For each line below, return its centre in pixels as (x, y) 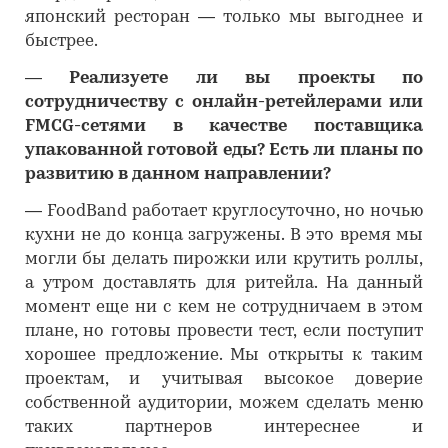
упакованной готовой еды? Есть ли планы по (224, 150)
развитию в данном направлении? (180, 174)
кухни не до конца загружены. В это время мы (224, 235)
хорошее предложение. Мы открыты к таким (224, 355)
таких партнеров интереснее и (224, 427)
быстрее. (61, 41)
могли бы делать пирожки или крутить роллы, (224, 259)
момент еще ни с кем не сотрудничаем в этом (224, 307)
